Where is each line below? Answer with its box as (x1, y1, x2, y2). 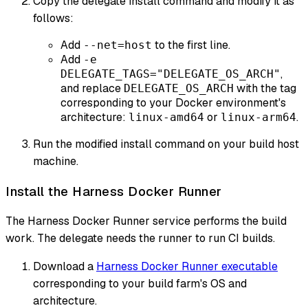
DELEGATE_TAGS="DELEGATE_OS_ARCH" (60, 67, 280, 80)
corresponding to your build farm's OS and (33, 276, 247, 291)
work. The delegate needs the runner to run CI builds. (5, 231, 275, 246)
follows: (33, 10, 74, 25)
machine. (33, 153, 78, 168)
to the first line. (152, 37, 230, 52)
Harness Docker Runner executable (96, 259, 278, 274)
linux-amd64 (129, 110, 204, 124)
